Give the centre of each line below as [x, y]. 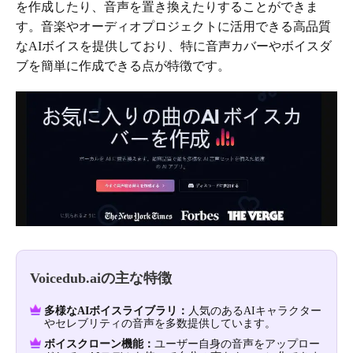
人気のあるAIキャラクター [255, 311]
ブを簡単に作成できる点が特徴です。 [123, 66]
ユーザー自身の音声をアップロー [237, 344]
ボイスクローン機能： [99, 344]
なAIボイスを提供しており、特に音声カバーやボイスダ [174, 46]
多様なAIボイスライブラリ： [116, 311]
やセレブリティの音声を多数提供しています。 [160, 324]
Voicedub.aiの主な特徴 [101, 279]
